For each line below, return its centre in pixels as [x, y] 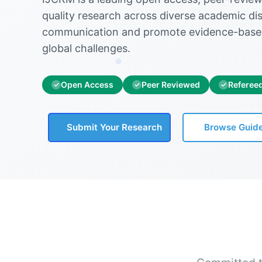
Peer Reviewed [171, 85]
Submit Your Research [114, 127]
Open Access [87, 85]
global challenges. [86, 48]
